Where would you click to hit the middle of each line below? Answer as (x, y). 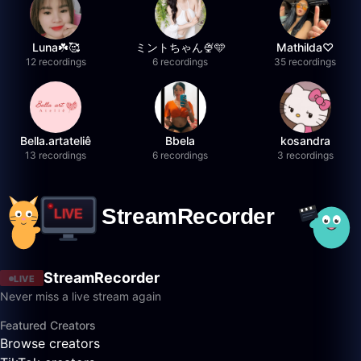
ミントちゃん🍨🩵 (180, 47)
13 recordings (56, 155)
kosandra (305, 141)
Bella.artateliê (56, 141)
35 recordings (305, 62)
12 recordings (56, 62)
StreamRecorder (102, 278)
